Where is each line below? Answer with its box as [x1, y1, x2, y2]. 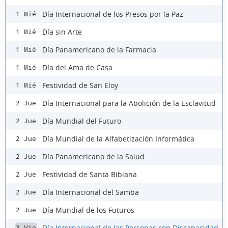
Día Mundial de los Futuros [42, 205, 134, 215]
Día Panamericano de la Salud [42, 151, 145, 161]
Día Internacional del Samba [42, 187, 139, 197]
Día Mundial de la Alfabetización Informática [42, 133, 194, 144]
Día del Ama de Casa [42, 62, 112, 72]
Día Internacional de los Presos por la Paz [42, 9, 183, 19]
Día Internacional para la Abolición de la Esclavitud [42, 98, 216, 108]
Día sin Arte [42, 26, 82, 37]
